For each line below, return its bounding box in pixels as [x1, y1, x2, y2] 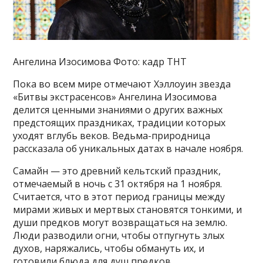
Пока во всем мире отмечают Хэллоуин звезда [13, 77, 231, 90]
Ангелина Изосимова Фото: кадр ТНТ [13, 55, 187, 68]
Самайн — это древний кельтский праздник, [13, 164, 221, 177]
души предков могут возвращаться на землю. [13, 215, 228, 229]
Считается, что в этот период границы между [13, 190, 225, 203]
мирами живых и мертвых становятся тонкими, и [13, 203, 242, 216]
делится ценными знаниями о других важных [13, 103, 223, 116]
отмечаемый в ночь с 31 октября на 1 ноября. [13, 177, 222, 190]
